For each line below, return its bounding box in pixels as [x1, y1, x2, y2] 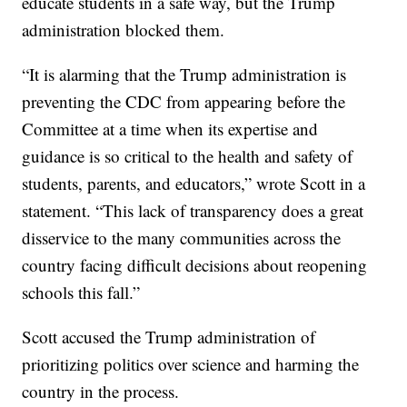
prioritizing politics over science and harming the [22, 352, 360, 376]
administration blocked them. [22, 18, 225, 42]
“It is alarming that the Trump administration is [22, 63, 347, 86]
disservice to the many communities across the [22, 226, 342, 250]
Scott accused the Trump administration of [22, 325, 316, 349]
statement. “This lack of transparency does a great [22, 199, 364, 223]
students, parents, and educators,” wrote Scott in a [22, 172, 366, 195]
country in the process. [22, 380, 180, 403]
